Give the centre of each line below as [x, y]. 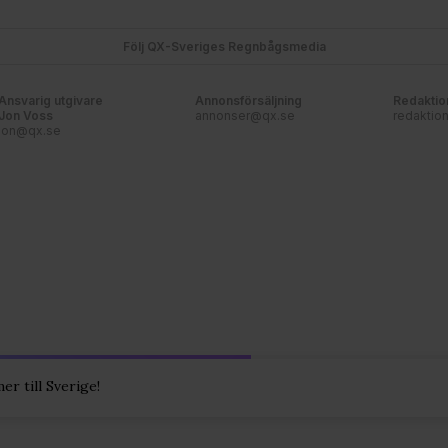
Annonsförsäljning [249, 101]
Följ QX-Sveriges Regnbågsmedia [224, 47]
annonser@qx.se [245, 116]
